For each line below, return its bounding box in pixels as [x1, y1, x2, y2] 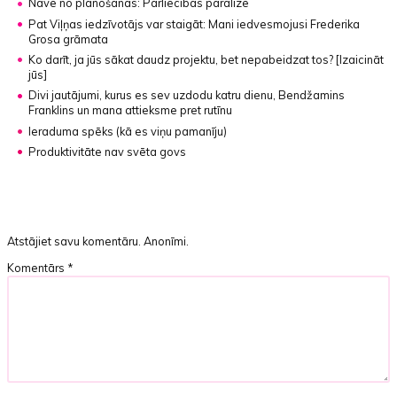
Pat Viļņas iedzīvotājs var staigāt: [28, 16, 206, 31]
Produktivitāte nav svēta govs [28, 144, 187, 159]
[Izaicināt [336, 51, 385, 66]
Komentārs [7, 260, 68, 275]
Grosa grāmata [28, 31, 109, 46]
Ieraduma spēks [28, 123, 117, 138]
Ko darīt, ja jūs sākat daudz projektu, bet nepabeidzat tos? [28, 51, 337, 66]
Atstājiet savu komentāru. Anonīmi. [7, 233, 190, 248]
